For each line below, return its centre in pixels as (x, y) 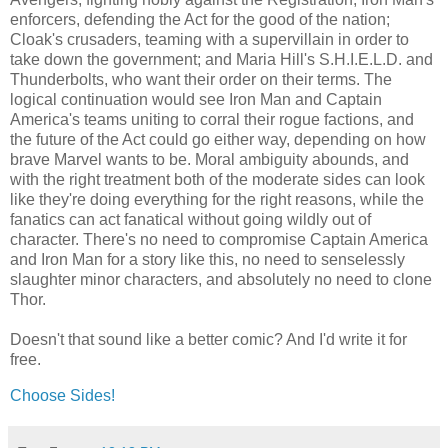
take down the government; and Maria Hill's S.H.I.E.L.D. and (221, 59)
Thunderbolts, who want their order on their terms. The (201, 79)
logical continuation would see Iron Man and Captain (196, 99)
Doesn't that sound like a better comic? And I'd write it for (208, 339)
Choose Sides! (62, 395)
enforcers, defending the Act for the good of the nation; (200, 19)
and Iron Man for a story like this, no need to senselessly (207, 259)
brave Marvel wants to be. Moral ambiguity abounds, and (209, 159)
